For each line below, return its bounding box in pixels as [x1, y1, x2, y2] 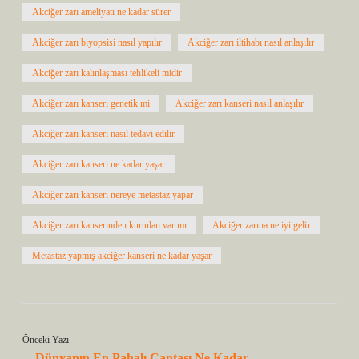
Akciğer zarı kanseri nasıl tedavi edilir [32, 128, 175, 139]
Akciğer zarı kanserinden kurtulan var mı [32, 220, 187, 231]
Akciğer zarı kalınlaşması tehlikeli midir [32, 67, 182, 79]
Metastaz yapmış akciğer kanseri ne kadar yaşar [32, 250, 212, 261]
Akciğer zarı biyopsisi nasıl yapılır [32, 37, 162, 48]
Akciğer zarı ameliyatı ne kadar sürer [32, 6, 171, 18]
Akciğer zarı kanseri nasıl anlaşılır [175, 98, 304, 109]
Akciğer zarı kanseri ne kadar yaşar [32, 159, 165, 170]
